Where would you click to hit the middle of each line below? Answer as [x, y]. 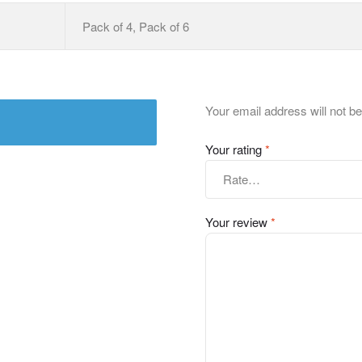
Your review [238, 221]
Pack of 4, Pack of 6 [136, 26]
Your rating [235, 149]
